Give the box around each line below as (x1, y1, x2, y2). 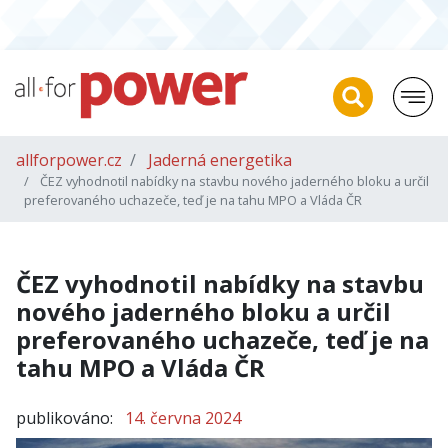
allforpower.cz (16, 149, 122, 171)
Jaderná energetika (148, 149, 292, 171)
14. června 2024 (125, 407, 241, 429)
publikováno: (16, 407, 113, 429)
